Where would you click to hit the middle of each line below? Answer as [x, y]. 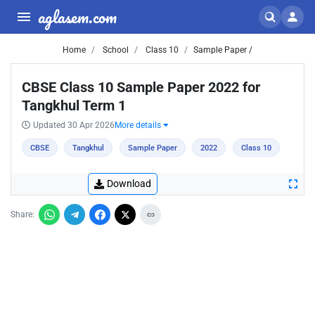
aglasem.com [77, 17]
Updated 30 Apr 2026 [74, 125]
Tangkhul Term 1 [74, 105]
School [115, 50]
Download [129, 184]
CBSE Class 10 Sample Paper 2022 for [141, 87]
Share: [22, 214]
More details [139, 125]
